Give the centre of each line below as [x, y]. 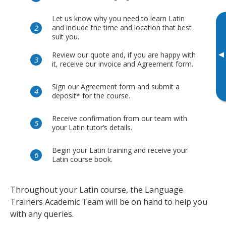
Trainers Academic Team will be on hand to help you [109, 202]
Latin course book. [82, 159]
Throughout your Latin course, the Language [97, 189]
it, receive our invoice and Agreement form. [123, 64]
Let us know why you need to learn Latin [118, 19]
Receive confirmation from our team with [120, 119]
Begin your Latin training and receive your [120, 150]
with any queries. [42, 214]
